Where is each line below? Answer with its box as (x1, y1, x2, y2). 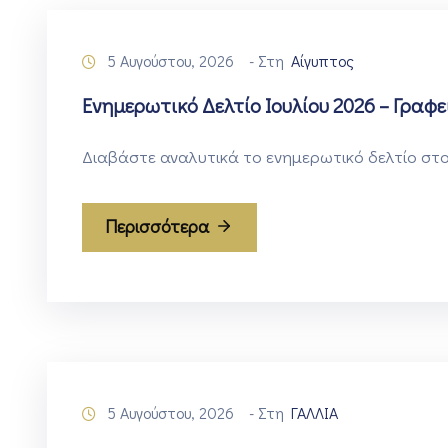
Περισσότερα (105, 214, 209, 239)
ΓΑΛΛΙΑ (291, 402, 338, 424)
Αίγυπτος (291, 50, 354, 72)
